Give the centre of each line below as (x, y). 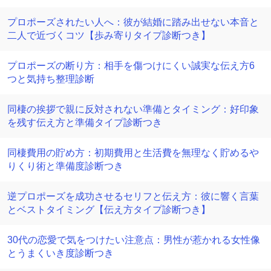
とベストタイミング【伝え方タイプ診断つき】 (109, 210)
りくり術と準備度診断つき (65, 166)
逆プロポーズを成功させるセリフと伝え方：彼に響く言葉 (133, 196)
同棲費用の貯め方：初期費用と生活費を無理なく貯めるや (133, 153)
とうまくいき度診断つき (60, 253)
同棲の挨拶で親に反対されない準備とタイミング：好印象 (133, 109)
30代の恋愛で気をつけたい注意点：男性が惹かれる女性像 (134, 240)
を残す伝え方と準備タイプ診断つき (85, 122)
